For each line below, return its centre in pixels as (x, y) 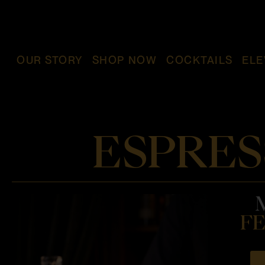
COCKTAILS (200, 60)
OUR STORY (50, 60)
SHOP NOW (125, 60)
